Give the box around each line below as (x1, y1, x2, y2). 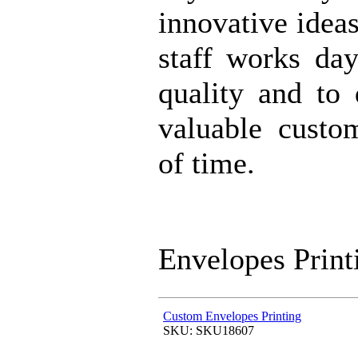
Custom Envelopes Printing (163, 308, 301, 323)
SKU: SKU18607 (163, 323, 254, 337)
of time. (158, 145, 255, 180)
